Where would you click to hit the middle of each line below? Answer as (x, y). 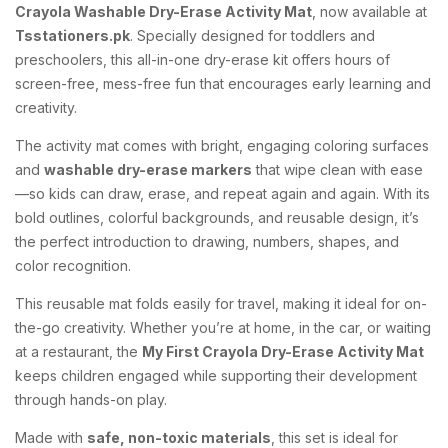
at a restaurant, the (78, 351)
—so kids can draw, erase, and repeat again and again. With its (222, 193)
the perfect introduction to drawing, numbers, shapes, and (207, 241)
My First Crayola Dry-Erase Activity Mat (283, 351)
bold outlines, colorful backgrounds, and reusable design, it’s (217, 217)
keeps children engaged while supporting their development (216, 375)
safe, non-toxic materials (179, 437)
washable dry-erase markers (148, 169)
